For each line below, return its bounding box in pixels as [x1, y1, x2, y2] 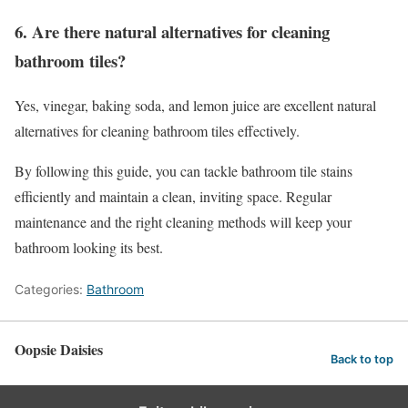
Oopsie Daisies [15, 338, 103, 360]
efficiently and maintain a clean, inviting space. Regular [15, 186, 331, 206]
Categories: [15, 280, 87, 297]
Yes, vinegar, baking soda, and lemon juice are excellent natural [15, 95, 376, 115]
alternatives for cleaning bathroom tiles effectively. [15, 120, 300, 140]
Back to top [331, 352, 393, 366]
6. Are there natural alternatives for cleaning [15, 19, 330, 45]
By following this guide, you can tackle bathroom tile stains [15, 160, 352, 180]
